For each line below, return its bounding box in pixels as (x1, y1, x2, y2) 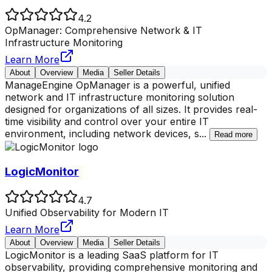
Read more (214, 129, 253, 139)
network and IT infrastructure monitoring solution (5, 90, 234, 103)
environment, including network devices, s (5, 127, 199, 140)
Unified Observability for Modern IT (5, 206, 169, 219)
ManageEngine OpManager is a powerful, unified (5, 78, 230, 91)
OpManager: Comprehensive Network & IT (5, 24, 202, 36)
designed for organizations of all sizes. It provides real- (5, 103, 257, 115)
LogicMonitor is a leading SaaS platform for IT (5, 249, 219, 262)
